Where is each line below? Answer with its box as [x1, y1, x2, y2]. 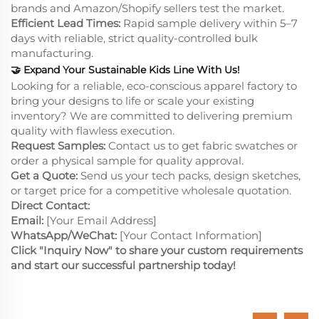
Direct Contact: [11, 199, 90, 213]
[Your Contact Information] [117, 229, 262, 243]
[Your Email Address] [43, 214, 157, 228]
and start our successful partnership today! [11, 258, 236, 273]
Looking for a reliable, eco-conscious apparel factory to [11, 79, 297, 93]
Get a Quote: [11, 169, 78, 183]
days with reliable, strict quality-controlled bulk [11, 31, 258, 46]
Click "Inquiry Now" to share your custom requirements [11, 244, 303, 258]
